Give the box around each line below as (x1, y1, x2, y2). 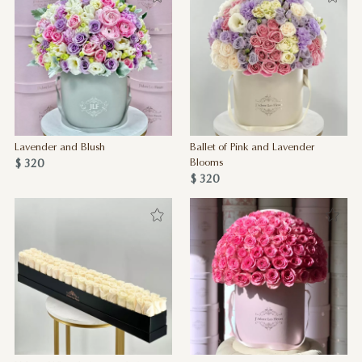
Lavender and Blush (14, 143, 105, 154)
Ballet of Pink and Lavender (189, 143, 314, 154)
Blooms (189, 158, 223, 169)
